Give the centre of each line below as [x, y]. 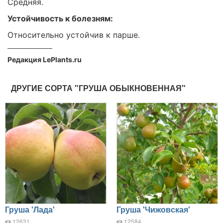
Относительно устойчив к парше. [74, 35]
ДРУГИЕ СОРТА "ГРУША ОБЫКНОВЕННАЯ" [98, 88]
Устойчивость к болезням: [60, 18]
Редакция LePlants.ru [45, 59]
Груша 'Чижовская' [153, 209]
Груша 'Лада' [30, 209]
